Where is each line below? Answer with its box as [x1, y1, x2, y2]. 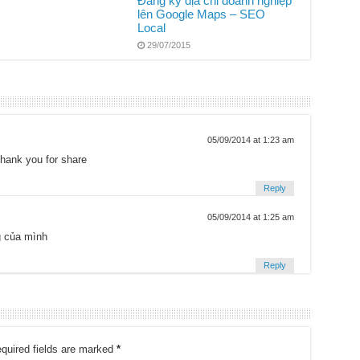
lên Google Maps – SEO [137, 7, 266, 22]
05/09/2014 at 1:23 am [207, 135, 294, 145]
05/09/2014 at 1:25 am [207, 212, 294, 223]
